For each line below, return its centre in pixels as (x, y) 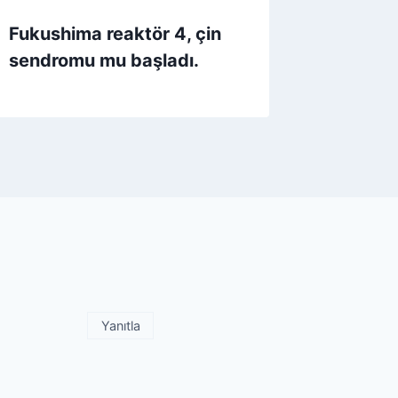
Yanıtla (120, 325)
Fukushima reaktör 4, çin (115, 34)
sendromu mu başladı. (104, 61)
